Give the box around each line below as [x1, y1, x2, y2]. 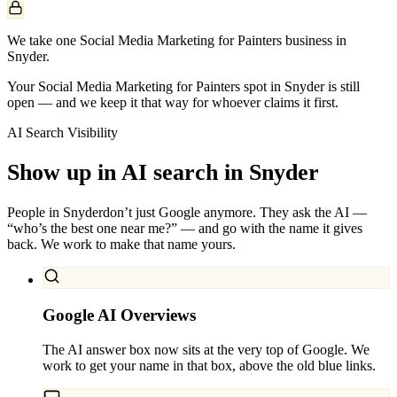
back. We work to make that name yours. [7, 237, 236, 253]
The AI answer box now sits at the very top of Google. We [43, 341, 370, 357]
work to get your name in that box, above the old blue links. [43, 357, 376, 373]
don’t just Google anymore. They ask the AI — [103, 205, 367, 221]
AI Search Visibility [7, 124, 118, 140]
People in [7, 205, 63, 221]
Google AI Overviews [43, 305, 196, 324]
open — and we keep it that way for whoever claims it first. [7, 94, 339, 110]
